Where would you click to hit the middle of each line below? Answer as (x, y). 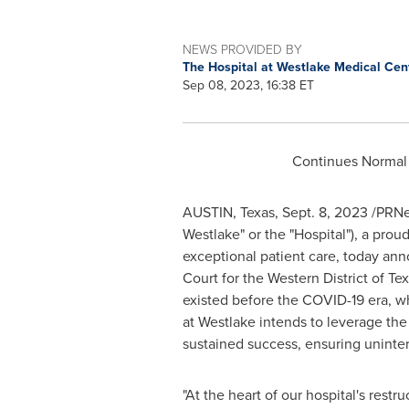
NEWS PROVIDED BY (242, 49)
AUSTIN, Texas (228, 212)
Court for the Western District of (285, 278)
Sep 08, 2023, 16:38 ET (248, 85)
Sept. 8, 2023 (325, 212)
